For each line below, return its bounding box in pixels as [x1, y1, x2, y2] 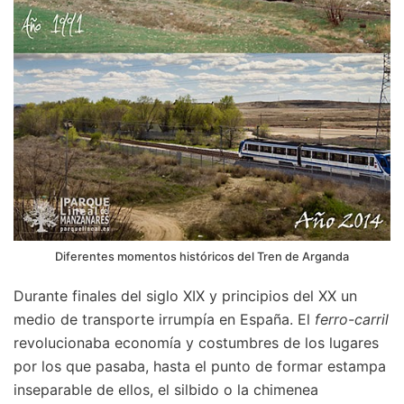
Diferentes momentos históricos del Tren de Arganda [55, 249, 349, 263]
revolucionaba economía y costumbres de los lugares [14, 333, 379, 352]
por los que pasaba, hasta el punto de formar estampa [14, 356, 386, 375]
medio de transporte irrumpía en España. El [14, 309, 315, 328]
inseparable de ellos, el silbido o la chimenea [14, 380, 318, 399]
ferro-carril [315, 309, 389, 328]
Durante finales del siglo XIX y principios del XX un [14, 286, 357, 305]
